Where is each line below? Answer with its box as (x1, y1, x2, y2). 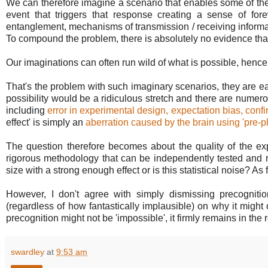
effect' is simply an (6, 117, 86, 127)
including (6, 105, 48, 115)
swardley (11, 246, 44, 257)
